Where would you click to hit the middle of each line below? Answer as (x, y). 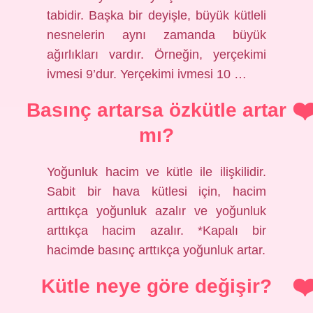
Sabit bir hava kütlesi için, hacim (156, 191)
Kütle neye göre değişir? (156, 286)
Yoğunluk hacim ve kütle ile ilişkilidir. (156, 172)
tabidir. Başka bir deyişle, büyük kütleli (156, 15)
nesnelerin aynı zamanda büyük (156, 35)
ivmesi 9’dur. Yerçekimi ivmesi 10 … (147, 74)
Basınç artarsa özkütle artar (156, 110)
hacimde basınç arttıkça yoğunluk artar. (156, 250)
